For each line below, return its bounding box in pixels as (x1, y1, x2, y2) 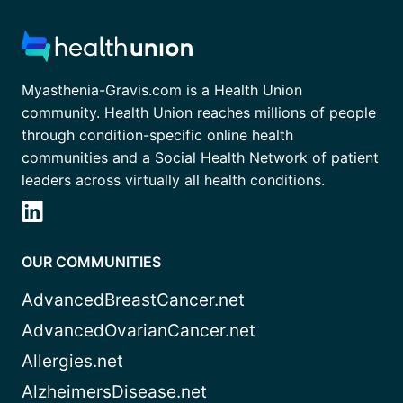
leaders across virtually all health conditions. (22, 171, 325, 190)
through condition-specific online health (22, 126, 293, 145)
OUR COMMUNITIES (22, 253, 161, 272)
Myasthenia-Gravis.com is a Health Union (22, 81, 302, 100)
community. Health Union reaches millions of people (22, 103, 376, 122)
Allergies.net (22, 351, 123, 372)
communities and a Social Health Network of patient (22, 148, 379, 167)
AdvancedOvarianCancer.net (22, 320, 255, 342)
